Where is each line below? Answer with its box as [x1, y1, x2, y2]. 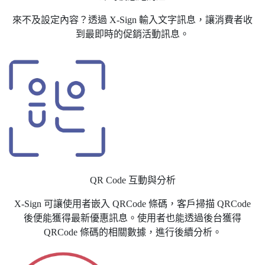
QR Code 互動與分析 [89, 174, 176, 185]
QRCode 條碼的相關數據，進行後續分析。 [43, 227, 222, 237]
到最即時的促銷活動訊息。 [76, 29, 189, 40]
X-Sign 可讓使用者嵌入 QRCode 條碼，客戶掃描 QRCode [14, 198, 251, 209]
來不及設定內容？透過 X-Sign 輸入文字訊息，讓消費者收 [12, 15, 253, 25]
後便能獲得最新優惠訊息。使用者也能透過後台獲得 [24, 212, 241, 223]
